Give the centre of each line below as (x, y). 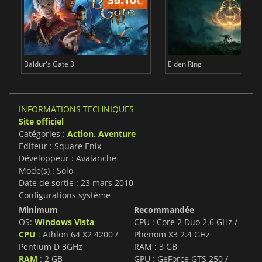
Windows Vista (64, 222)
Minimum (38, 210)
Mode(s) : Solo (46, 171)
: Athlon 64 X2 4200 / (77, 235)
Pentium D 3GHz (51, 247)
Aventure (117, 134)
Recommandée (164, 210)
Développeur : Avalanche (68, 158)
